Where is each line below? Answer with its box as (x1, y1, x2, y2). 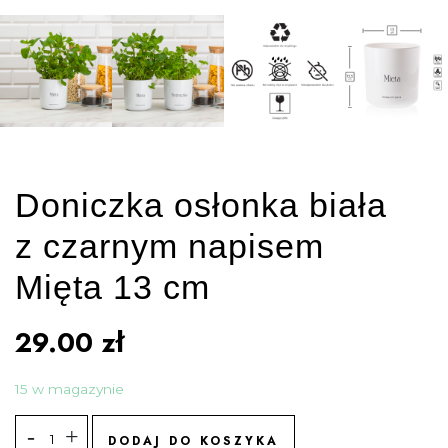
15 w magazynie (15, 381, 124, 398)
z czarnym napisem (15, 227, 324, 266)
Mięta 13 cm (15, 268, 210, 307)
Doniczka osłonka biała (15, 186, 387, 225)
